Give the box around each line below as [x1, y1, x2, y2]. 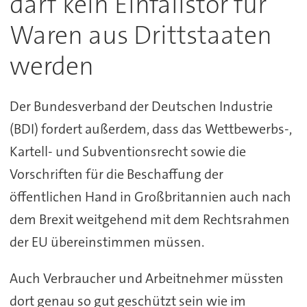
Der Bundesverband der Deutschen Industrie [9, 97, 273, 116]
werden [9, 49, 94, 84]
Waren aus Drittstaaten [9, 19, 272, 53]
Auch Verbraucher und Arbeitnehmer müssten [9, 269, 284, 288]
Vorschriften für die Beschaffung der [9, 165, 223, 184]
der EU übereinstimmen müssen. [9, 233, 204, 251]
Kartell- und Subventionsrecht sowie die [9, 143, 246, 161]
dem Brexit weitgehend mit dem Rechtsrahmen [9, 210, 290, 229]
